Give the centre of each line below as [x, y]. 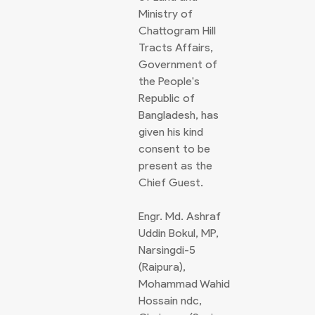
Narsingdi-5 [167, 250]
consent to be [174, 149]
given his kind [171, 132]
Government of [178, 64]
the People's [169, 81]
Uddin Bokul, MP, [179, 233]
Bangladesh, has [179, 115]
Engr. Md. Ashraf [180, 216]
